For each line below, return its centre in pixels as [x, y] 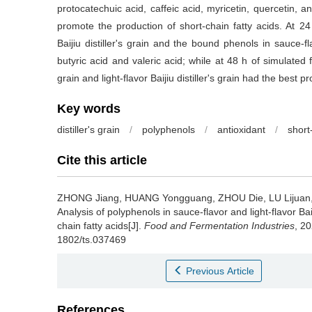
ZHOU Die [241, 198]
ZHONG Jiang [88, 198]
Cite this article [102, 160]
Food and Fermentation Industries [219, 226]
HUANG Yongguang [169, 198]
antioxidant [241, 130]
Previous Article [220, 271]
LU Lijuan [290, 198]
